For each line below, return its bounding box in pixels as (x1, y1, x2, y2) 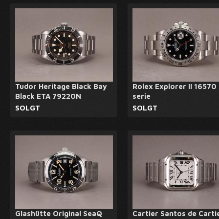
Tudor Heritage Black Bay (15, 82, 107, 90)
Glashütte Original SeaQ (15, 209, 102, 218)
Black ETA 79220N (15, 92, 81, 100)
